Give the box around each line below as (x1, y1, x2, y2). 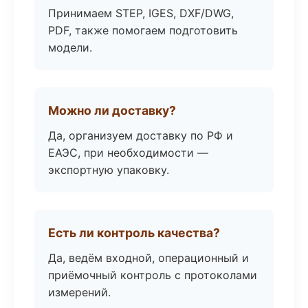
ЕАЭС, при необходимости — (48, 146, 208, 159)
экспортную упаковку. (48, 163, 169, 177)
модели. (48, 41, 92, 54)
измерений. (48, 285, 111, 299)
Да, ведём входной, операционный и (48, 251, 249, 265)
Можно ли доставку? (48, 103, 176, 118)
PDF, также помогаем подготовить (48, 23, 238, 37)
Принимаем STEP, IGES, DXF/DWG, (48, 6, 234, 20)
